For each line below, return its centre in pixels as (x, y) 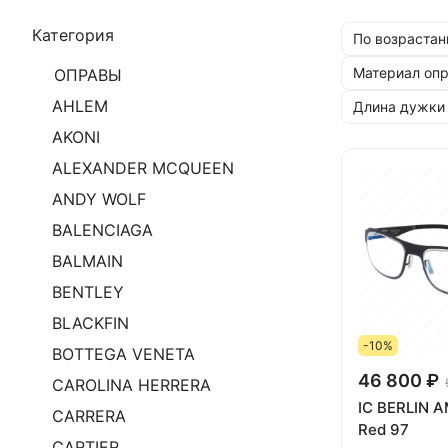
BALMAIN (87, 261)
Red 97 (383, 429)
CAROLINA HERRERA (131, 385)
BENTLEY (88, 292)
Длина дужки (399, 106)
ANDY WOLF (99, 199)
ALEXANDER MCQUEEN (143, 168)
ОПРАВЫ (88, 75)
